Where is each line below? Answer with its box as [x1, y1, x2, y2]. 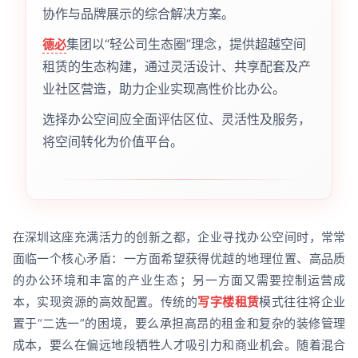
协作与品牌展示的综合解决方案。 [42, 5, 234, 22]
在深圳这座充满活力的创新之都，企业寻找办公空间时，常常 [12, 229, 346, 245]
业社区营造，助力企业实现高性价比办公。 [42, 80, 285, 97]
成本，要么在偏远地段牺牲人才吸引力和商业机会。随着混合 [12, 336, 346, 352]
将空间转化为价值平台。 [42, 133, 183, 149]
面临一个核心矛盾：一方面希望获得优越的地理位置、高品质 [12, 250, 346, 266]
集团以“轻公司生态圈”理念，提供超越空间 [66, 35, 306, 52]
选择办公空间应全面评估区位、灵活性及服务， [42, 110, 311, 127]
